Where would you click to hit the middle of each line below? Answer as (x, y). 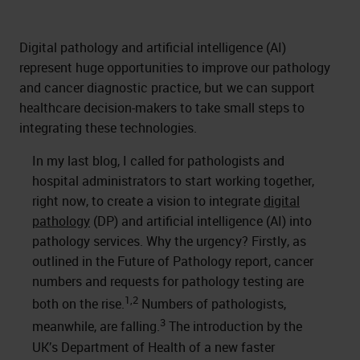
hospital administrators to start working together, (173, 181)
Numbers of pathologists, (212, 304)
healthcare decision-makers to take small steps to (162, 108)
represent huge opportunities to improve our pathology (175, 67)
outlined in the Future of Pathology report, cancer (173, 261)
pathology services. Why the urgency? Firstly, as (169, 241)
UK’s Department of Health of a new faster (153, 347)
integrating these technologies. (108, 128)
